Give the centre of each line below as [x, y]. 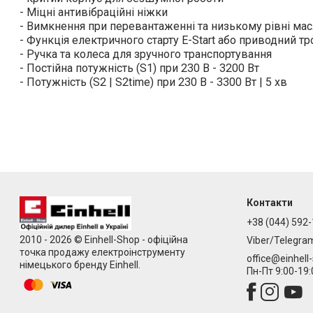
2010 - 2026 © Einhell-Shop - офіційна [104, 239]
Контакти [269, 203]
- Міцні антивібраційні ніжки [94, 13]
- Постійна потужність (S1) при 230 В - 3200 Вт [139, 68]
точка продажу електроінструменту [102, 252]
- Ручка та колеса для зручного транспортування [146, 54]
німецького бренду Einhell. [80, 264]
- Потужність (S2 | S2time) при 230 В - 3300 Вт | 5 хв [153, 82]
